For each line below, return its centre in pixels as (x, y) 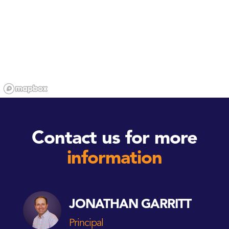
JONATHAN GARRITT (130, 204)
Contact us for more (114, 139)
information (114, 159)
